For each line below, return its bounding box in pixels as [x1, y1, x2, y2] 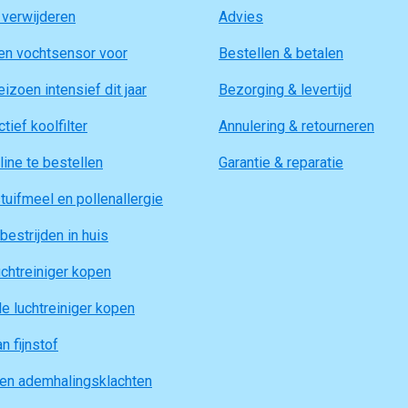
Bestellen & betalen [219, 45, 343, 62]
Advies [219, 8, 263, 25]
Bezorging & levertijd [219, 81, 352, 98]
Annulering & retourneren [219, 117, 374, 135]
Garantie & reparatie [219, 154, 343, 171]
